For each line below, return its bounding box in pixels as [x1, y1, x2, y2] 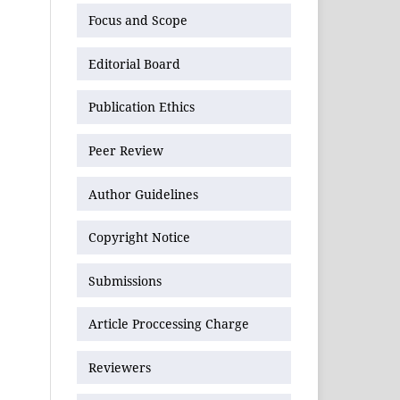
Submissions [88, 271, 162, 289]
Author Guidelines [88, 185, 198, 203]
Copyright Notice [88, 229, 190, 246]
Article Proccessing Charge [88, 315, 249, 333]
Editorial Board [88, 54, 180, 72]
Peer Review [88, 141, 163, 159]
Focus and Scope [88, 12, 187, 29]
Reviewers [88, 358, 151, 376]
